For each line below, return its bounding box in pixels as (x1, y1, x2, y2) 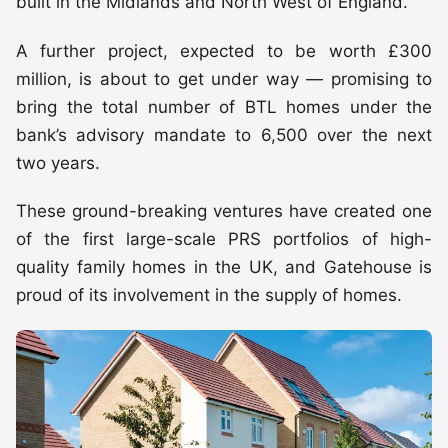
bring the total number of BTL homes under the (16, 96, 432, 117)
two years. (16, 152, 100, 173)
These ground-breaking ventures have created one (16, 201, 432, 222)
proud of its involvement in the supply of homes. (16, 285, 402, 306)
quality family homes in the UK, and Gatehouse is (16, 257, 432, 278)
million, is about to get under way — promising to (16, 68, 432, 89)
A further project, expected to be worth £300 (16, 40, 432, 61)
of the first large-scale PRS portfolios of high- (16, 229, 432, 250)
